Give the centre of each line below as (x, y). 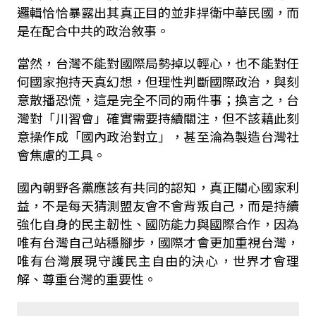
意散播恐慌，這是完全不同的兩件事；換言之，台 (158, 99)
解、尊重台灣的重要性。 (86, 279)
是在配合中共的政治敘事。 (93, 30)
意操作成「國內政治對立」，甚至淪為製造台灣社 (158, 136)
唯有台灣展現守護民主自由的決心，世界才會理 (158, 260)
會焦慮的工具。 (61, 154)
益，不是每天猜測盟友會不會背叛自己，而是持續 (158, 205)
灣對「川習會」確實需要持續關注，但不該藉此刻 (158, 118)
